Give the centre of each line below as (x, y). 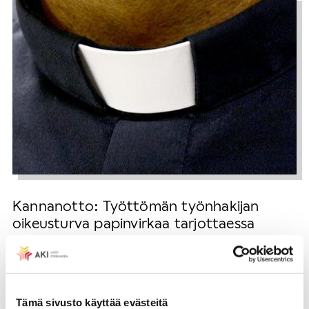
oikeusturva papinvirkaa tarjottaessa (134, 223)
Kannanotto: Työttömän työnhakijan (136, 206)
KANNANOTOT (112, 251)
